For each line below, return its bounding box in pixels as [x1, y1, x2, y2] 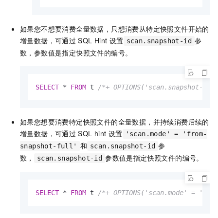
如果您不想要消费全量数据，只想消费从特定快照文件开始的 [20, 24, 209, 34]
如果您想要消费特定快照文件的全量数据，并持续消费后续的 [20, 117, 209, 127]
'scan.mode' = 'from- [125, 130, 207, 138]
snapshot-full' [20, 142, 77, 150]
